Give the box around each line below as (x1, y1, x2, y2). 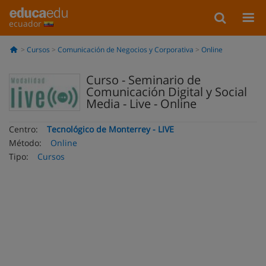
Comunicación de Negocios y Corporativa (57, 45, 194, 55)
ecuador (9, 18, 44, 29)
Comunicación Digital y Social (86, 84, 247, 100)
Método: (9, 137, 42, 148)
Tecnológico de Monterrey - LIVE (47, 123, 174, 135)
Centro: (9, 123, 38, 135)
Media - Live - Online (86, 96, 197, 112)
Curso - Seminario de (86, 72, 201, 88)
